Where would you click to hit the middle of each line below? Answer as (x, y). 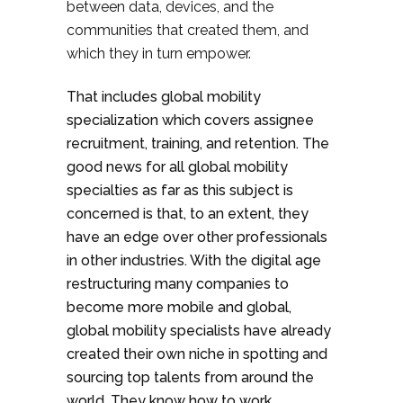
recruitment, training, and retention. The (198, 143)
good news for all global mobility (177, 167)
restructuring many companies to (178, 284)
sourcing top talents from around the (190, 377)
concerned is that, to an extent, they (188, 214)
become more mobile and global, (179, 307)
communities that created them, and (188, 30)
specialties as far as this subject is (180, 190)
